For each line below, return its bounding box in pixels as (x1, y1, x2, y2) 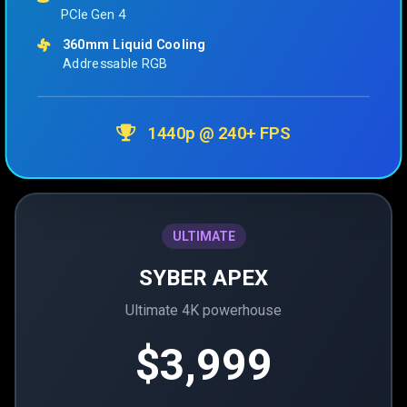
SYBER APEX (139, 265, 268, 291)
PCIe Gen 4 (60, 6, 125, 22)
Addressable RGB (62, 55, 168, 72)
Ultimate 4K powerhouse (125, 302, 282, 319)
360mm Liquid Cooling (62, 36, 206, 53)
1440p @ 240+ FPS (143, 123, 291, 144)
